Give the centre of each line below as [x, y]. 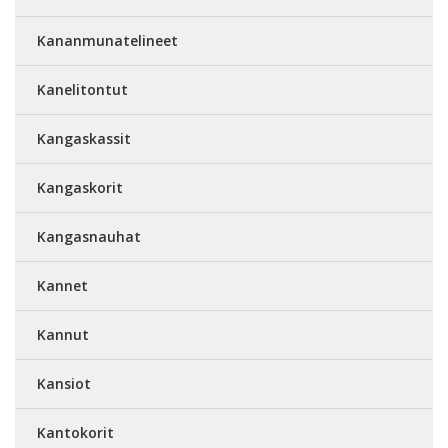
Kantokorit [75, 433]
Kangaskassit [84, 139]
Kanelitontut [82, 90]
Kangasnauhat [89, 237]
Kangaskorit [80, 188]
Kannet [62, 286]
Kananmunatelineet [107, 41]
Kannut [63, 335]
